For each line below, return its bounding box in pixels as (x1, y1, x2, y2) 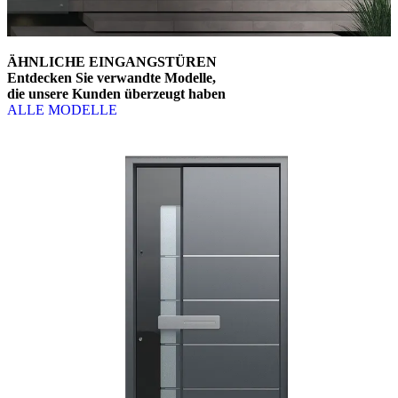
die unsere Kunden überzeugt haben (7, 85, 226, 101)
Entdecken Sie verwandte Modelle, (7, 69, 216, 85)
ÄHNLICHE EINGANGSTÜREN (7, 53, 217, 69)
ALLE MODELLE (7, 101, 117, 117)
